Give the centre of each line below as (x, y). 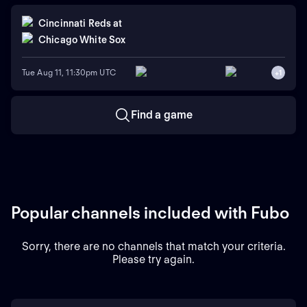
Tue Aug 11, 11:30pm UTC (69, 73)
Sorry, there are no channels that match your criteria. (153, 246)
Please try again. (153, 259)
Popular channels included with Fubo (150, 212)
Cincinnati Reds (75, 24)
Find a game (162, 114)
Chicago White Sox (82, 40)
